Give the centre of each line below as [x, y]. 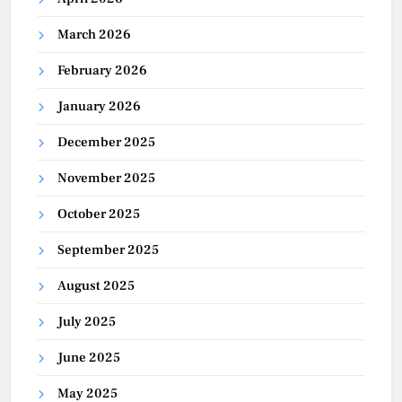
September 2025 [108, 250]
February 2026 [102, 71]
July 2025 [87, 322]
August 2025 [96, 286]
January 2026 [99, 107]
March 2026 [94, 35]
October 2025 [99, 214]
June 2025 [89, 358]
